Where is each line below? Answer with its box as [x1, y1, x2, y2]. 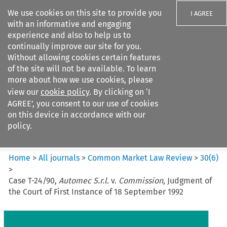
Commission [119, 175, 164, 185]
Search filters [68, 65, 118, 75]
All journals [39, 153, 82, 163]
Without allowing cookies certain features [8, 53, 160, 62]
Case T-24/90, [9, 175, 59, 185]
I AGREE [191, 10, 213, 17]
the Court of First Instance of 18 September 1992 [9, 186, 184, 197]
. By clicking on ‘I [89, 87, 150, 97]
